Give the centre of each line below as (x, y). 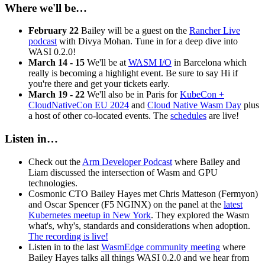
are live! (223, 116)
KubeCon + (202, 95)
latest (233, 204)
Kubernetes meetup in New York (90, 215)
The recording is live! (68, 236)
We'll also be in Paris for (132, 95)
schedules (188, 116)
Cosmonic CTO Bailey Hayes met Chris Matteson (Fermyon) (143, 193)
